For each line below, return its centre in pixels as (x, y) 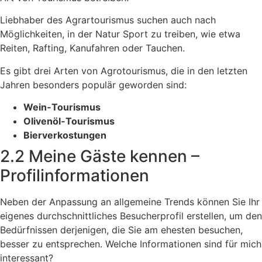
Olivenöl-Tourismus (69, 121)
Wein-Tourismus (62, 107)
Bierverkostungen (65, 135)
